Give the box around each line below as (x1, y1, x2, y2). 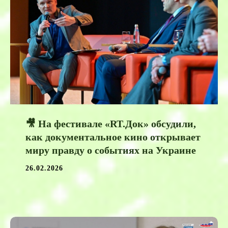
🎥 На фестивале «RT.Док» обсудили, (25, 118, 196, 130)
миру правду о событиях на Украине (25, 145, 196, 156)
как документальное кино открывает (25, 131, 201, 143)
